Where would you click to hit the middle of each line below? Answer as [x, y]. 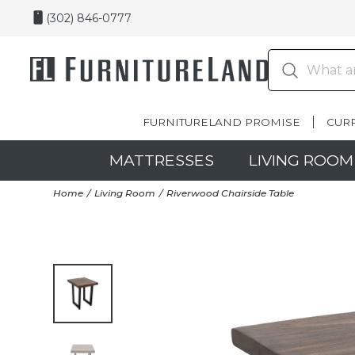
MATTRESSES [162, 160]
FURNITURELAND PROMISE [221, 122]
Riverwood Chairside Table [231, 193]
